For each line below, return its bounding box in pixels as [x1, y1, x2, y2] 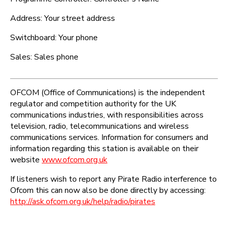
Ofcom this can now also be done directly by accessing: [10, 184, 206, 196]
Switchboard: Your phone [10, 32, 98, 43]
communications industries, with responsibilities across [10, 109, 204, 121]
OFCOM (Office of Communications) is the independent [10, 87, 205, 98]
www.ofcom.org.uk [42, 154, 107, 165]
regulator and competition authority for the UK [10, 98, 176, 109]
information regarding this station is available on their [10, 142, 198, 154]
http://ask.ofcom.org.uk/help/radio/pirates [10, 195, 155, 207]
